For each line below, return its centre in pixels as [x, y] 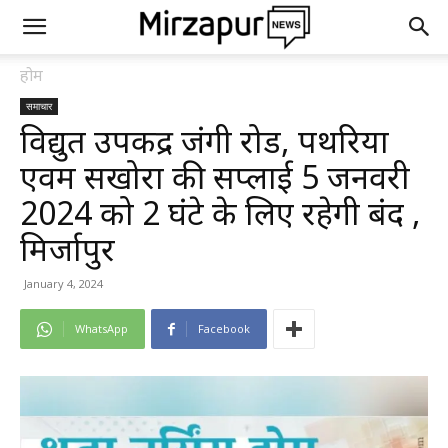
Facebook [224, 328]
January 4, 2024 [63, 283]
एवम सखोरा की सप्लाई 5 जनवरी [215, 176]
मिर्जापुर [67, 248]
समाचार [39, 106]
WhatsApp [101, 328]
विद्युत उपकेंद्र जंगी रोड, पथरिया [204, 140]
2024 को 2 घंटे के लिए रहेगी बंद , [220, 212]
